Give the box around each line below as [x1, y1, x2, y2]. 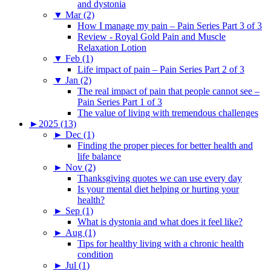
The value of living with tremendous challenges [77, 107, 258, 118]
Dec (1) [65, 129, 94, 140]
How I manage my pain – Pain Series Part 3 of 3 [77, 20, 262, 31]
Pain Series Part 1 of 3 [77, 96, 162, 107]
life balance [77, 151, 121, 162]
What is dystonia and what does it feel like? [77, 216, 243, 227]
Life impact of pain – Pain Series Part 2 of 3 [77, 64, 244, 74]
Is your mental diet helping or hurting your [77, 183, 239, 194]
